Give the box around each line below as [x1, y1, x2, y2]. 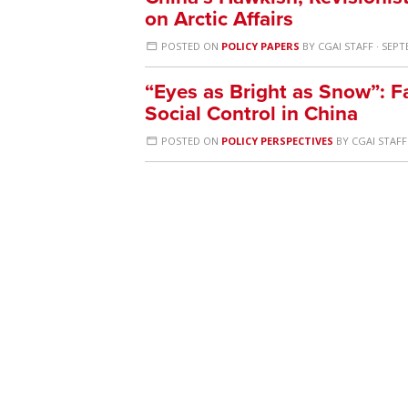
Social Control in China [145, 101, 358, 126]
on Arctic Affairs [145, 6, 293, 31]
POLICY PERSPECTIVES [221, 134, 334, 148]
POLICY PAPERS [221, 39, 301, 53]
